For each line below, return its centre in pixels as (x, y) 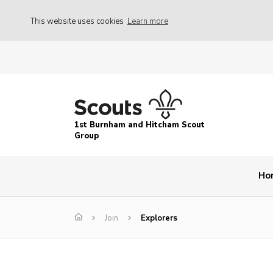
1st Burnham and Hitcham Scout (140, 125)
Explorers (159, 218)
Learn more (147, 21)
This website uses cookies (78, 21)
